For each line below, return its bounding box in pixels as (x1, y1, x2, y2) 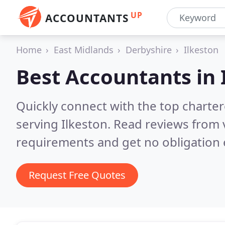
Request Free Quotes (29, 168, 126, 182)
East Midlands (54, 44, 114, 56)
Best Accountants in (16, 63, 220, 90)
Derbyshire (126, 44, 172, 56)
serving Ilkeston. (16, 116, 114, 132)
